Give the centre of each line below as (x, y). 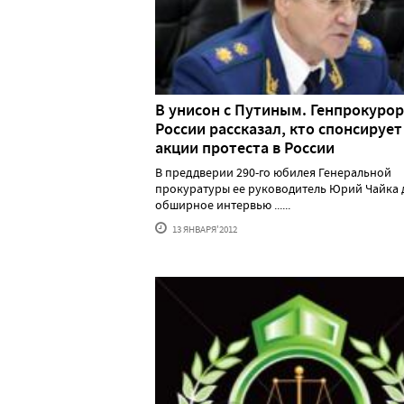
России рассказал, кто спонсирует (279, 129)
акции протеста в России (245, 147)
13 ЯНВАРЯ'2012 (204, 229)
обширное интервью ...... (223, 204)
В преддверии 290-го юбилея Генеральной (273, 172)
